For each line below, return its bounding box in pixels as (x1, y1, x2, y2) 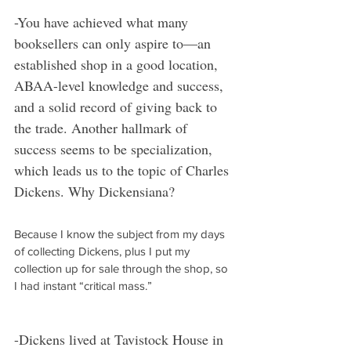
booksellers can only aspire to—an (14, 34, 215, 52)
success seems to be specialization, (14, 139, 216, 158)
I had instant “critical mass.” (14, 279, 152, 292)
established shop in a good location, (14, 55, 222, 74)
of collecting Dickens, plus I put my (14, 244, 193, 258)
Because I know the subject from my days (14, 227, 228, 241)
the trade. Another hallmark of (14, 118, 191, 137)
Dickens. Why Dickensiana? (14, 182, 175, 201)
